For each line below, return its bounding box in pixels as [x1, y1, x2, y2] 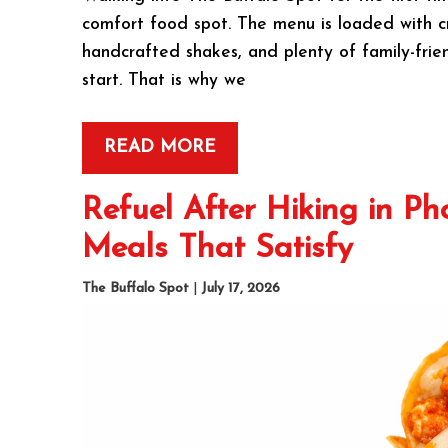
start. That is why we [82, 72, 247, 90]
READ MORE [104, 138, 217, 156]
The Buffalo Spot [82, 281, 190, 297]
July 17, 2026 [201, 281, 281, 297]
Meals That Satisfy [82, 232, 354, 265]
